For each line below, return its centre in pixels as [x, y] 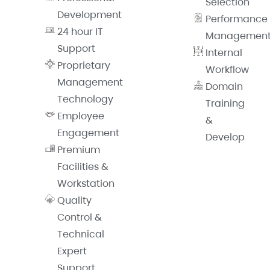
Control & [80, 218]
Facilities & [83, 167]
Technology [85, 99]
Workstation [86, 184]
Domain [224, 87]
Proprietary [84, 66]
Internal [224, 53]
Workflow [227, 70]
